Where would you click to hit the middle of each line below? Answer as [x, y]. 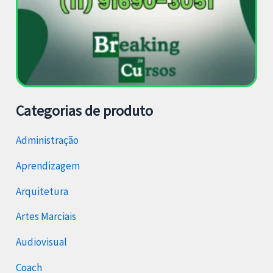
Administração [48, 140]
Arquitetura [42, 191]
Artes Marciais [46, 217]
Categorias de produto [85, 111]
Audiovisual [42, 242]
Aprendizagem [48, 165]
